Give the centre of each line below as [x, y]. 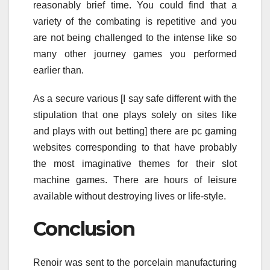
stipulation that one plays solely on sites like [135, 115]
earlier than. [58, 70]
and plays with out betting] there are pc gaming [135, 131]
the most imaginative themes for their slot [135, 163]
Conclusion [84, 228]
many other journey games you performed [135, 54]
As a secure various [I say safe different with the [135, 98]
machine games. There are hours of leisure [135, 180]
